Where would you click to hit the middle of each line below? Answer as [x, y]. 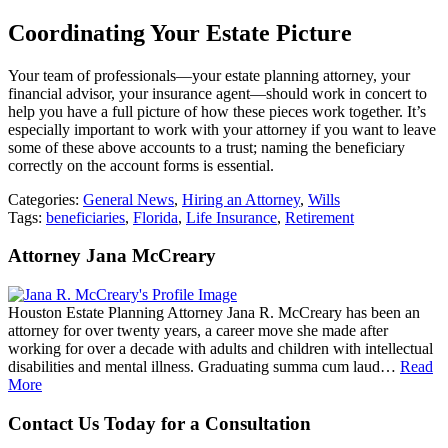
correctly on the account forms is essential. [141, 165]
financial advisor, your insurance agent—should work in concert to [217, 93]
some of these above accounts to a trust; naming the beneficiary [206, 147]
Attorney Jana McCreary [112, 256]
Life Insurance [231, 217]
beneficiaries [85, 217]
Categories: [45, 199]
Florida [155, 217]
